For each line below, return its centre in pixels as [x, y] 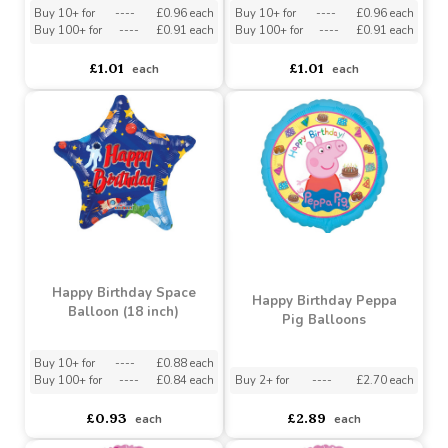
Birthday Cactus [130, 21]
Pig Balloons [341, 408]
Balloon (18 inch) [130, 399]
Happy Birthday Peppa [341, 388]
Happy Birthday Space [130, 379]
